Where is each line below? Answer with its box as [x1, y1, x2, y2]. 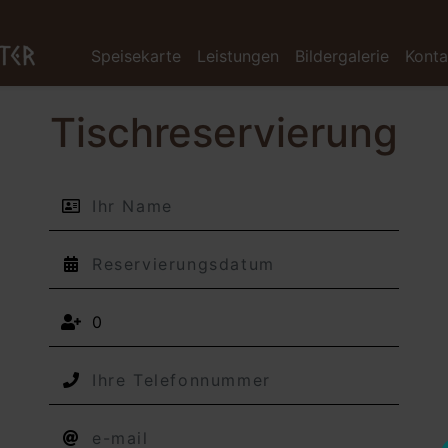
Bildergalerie [294, 45, 389, 66]
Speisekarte [90, 45, 181, 66]
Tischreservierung [50, 108, 398, 157]
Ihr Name [223, 182, 291, 202]
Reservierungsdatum [223, 240, 377, 260]
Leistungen [196, 45, 279, 66]
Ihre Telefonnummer [223, 356, 373, 376]
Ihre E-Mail [223, 414, 304, 434]
